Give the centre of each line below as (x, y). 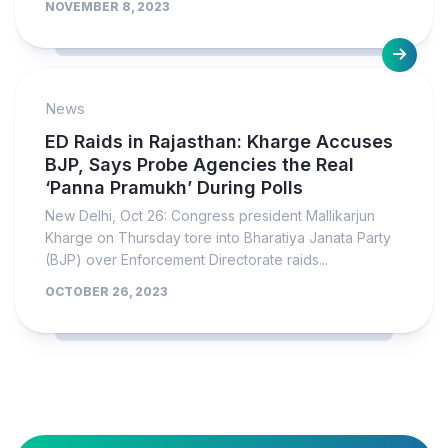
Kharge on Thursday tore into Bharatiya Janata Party (218, 237)
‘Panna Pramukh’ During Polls (174, 187)
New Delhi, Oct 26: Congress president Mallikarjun (210, 215)
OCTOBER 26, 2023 (106, 291)
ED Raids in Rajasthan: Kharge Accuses (219, 141)
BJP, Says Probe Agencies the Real (199, 164)
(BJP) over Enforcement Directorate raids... (186, 259)
